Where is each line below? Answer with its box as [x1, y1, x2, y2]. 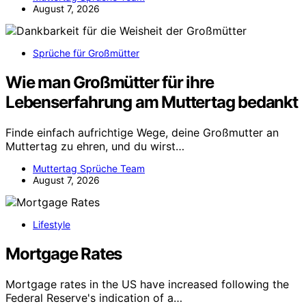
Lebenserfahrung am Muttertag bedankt [5, 92, 298, 112]
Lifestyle [33, 218, 70, 230]
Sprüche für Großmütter [33, 47, 139, 59]
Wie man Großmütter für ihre [5, 72, 214, 92]
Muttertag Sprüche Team [33, 162, 145, 174]
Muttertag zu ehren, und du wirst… [5, 139, 184, 153]
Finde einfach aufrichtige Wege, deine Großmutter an [5, 125, 279, 139]
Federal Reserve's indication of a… [5, 290, 182, 305]
